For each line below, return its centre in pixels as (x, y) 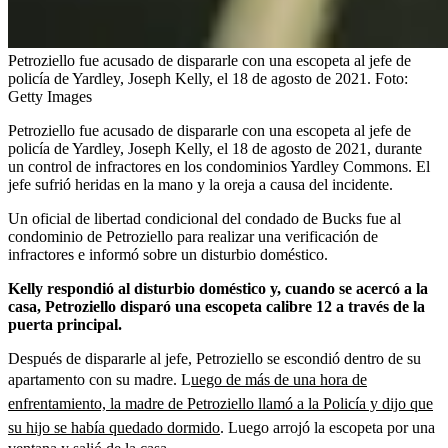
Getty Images (50, 96)
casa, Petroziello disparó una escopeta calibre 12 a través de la (216, 306)
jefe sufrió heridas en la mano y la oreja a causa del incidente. (200, 184)
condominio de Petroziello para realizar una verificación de (193, 236)
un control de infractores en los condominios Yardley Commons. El (219, 166)
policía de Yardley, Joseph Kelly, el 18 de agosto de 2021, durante (215, 148)
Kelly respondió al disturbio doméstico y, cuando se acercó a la (218, 288)
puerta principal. (65, 324)
